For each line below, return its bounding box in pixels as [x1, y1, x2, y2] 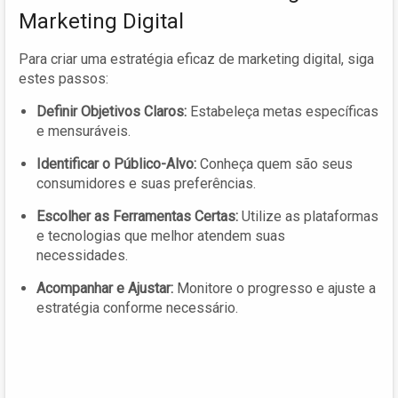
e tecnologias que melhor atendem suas [36, 227, 285, 244]
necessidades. [36, 246, 128, 264]
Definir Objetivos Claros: [36, 102, 187, 120]
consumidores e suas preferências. [36, 174, 256, 192]
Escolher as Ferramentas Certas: [36, 207, 238, 225]
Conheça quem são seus [196, 155, 353, 172]
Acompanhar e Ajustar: [36, 279, 173, 297]
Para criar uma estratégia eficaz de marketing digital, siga [19, 50, 374, 68]
